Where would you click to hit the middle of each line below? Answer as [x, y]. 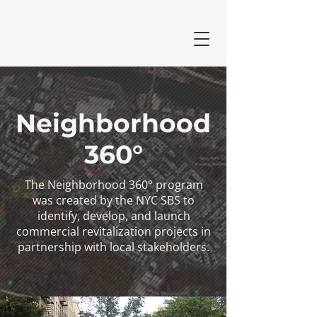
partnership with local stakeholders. [114, 247]
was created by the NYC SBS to [114, 200]
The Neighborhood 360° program [114, 185]
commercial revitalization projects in [114, 231]
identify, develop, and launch [114, 216]
